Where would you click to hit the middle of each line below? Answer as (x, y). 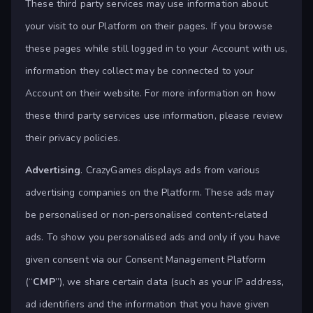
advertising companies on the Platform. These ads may (150, 193)
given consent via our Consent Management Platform (146, 260)
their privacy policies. (73, 138)
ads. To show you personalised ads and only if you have (153, 238)
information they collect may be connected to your (140, 71)
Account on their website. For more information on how (151, 94)
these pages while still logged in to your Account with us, (156, 49)
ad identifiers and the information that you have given (147, 305)
